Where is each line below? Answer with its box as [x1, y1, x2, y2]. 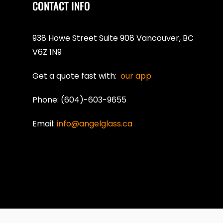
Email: [32, 117, 57, 129]
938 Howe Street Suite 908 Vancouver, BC [32, 32, 194, 44]
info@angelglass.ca [57, 117, 132, 129]
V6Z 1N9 [32, 46, 62, 58]
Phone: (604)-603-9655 [32, 94, 126, 106]
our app [120, 70, 151, 82]
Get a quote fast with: [32, 70, 120, 82]
